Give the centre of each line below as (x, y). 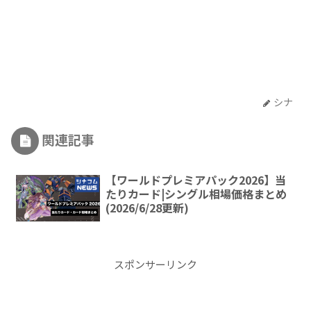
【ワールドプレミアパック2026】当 (195, 179)
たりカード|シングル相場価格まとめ (196, 193)
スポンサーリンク (155, 264)
